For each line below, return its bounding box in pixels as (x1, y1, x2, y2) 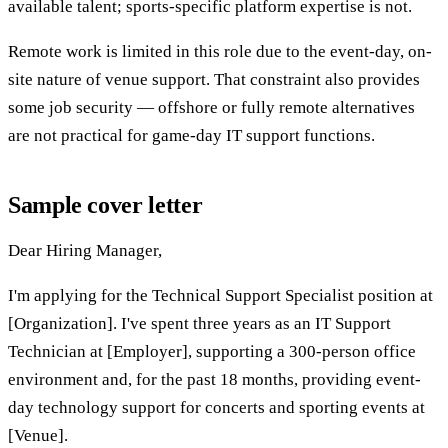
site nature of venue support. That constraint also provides (8, 69, 420, 89)
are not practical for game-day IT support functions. (8, 125, 375, 145)
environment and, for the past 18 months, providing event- (8, 369, 421, 389)
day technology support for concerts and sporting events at (8, 397, 425, 417)
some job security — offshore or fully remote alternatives (8, 97, 415, 117)
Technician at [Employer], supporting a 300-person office (8, 341, 416, 361)
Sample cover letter (8, 191, 203, 218)
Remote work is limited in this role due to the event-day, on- (8, 41, 432, 61)
